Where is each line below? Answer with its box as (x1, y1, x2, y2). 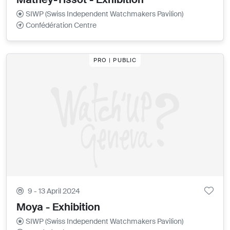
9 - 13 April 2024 (28, 186, 81, 196)
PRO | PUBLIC (93, 56, 137, 64)
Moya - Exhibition (16, 200, 101, 214)
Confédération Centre (26, 21, 97, 30)
